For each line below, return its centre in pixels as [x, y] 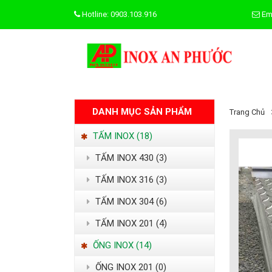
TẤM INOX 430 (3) [130, 158]
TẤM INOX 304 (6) [130, 202]
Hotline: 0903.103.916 [118, 14]
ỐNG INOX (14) [121, 246]
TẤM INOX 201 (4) [130, 224]
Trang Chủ [247, 112]
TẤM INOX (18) [121, 136]
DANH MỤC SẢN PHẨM [142, 112]
